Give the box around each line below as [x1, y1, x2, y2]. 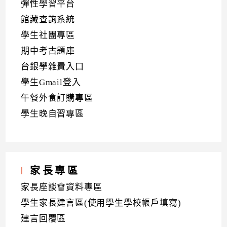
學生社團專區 [21, 30, 75, 40]
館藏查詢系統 [21, 15, 75, 24]
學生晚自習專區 [21, 109, 84, 119]
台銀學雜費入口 [21, 62, 84, 71]
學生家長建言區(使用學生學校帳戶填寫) [21, 198, 181, 208]
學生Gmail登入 [21, 78, 81, 87]
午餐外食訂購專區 [21, 93, 93, 103]
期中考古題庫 [21, 46, 75, 56]
